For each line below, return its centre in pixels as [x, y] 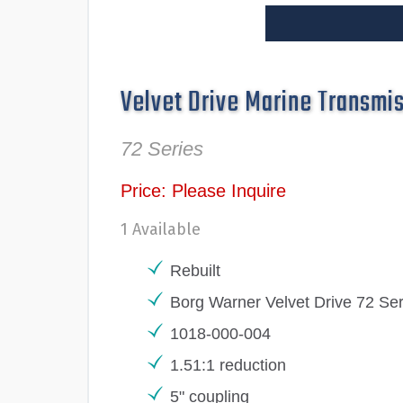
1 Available [161, 229]
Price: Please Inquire [203, 191]
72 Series [162, 149]
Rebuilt [195, 271]
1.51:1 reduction [228, 365]
